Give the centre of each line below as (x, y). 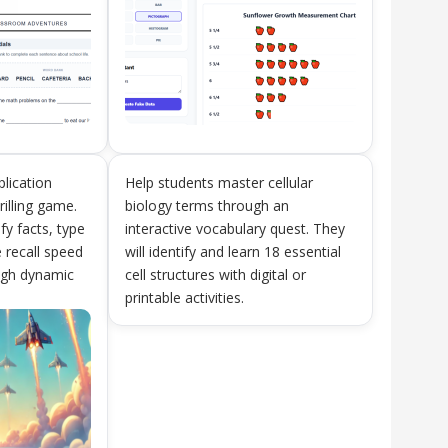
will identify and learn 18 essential (232, 251)
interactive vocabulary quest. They (234, 228)
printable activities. (184, 297)
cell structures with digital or (215, 274)
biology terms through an (206, 205)
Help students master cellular (218, 182)
